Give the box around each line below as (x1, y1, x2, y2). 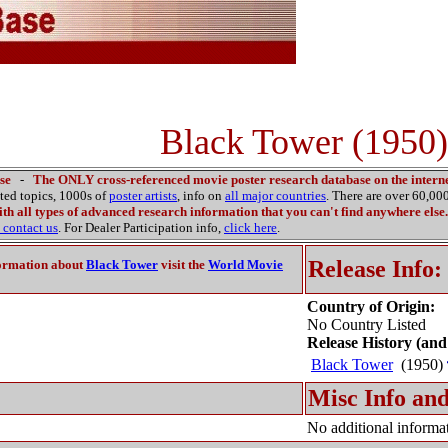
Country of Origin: (307, 298, 435, 315)
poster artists (109, 188, 177, 203)
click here (224, 220, 277, 235)
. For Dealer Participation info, (58, 220, 224, 235)
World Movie (208, 257, 283, 272)
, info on (177, 188, 225, 203)
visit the (158, 257, 208, 272)
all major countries (225, 188, 326, 203)
